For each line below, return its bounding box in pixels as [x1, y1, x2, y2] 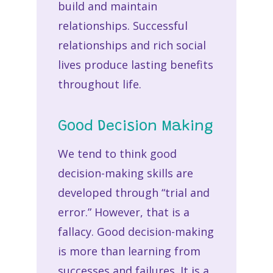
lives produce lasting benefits [57, 57, 213, 72]
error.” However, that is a [57, 204, 190, 219]
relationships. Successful [57, 18, 188, 33]
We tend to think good [57, 146, 177, 161]
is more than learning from [57, 243, 200, 258]
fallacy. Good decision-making [57, 224, 214, 239]
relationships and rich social [57, 37, 206, 52]
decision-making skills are [57, 165, 193, 180]
